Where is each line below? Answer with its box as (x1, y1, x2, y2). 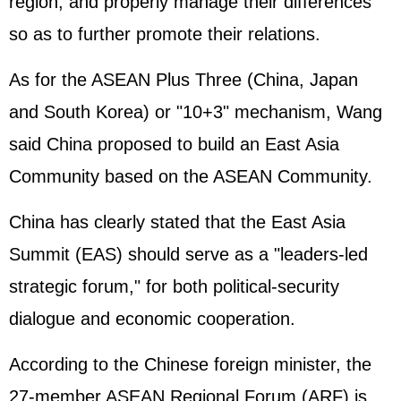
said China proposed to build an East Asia (9, 134, 339, 155)
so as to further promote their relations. (9, 24, 320, 45)
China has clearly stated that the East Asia (9, 212, 346, 233)
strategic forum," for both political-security (9, 277, 339, 297)
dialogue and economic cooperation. (9, 309, 295, 329)
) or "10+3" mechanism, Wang (143, 102, 382, 123)
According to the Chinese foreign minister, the (9, 354, 371, 375)
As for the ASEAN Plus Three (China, (9, 70, 310, 90)
